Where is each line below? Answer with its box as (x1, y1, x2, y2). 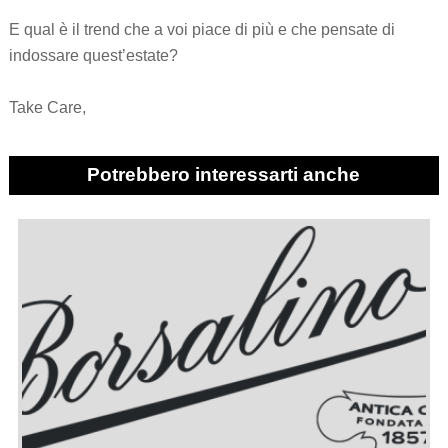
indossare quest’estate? (8, 47, 178, 64)
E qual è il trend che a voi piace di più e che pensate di (8, 21, 395, 38)
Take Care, (8, 99, 86, 116)
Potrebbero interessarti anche (87, 164, 361, 186)
